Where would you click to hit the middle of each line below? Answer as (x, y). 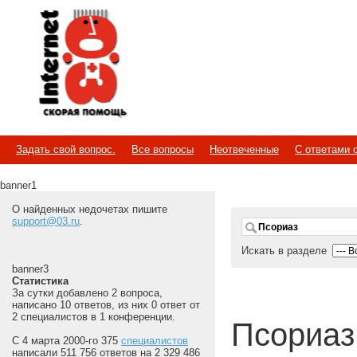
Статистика (40, 281)
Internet (41, 52)
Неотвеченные (244, 149)
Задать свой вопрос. (66, 149)
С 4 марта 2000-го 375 (67, 341)
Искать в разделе (286, 251)
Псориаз (293, 335)
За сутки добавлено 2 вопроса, (87, 293)
